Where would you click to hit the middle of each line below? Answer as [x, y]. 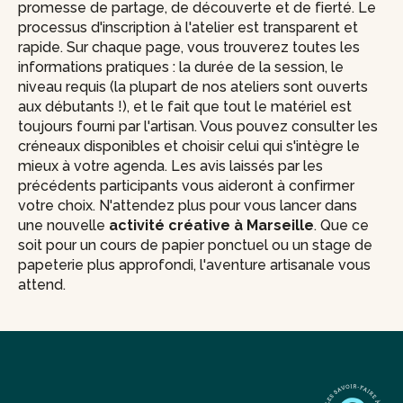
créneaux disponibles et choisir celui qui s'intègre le [189, 146]
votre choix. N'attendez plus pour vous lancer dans [188, 206]
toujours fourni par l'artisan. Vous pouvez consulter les [198, 126]
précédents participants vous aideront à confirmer [186, 186]
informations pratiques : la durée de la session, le [181, 67]
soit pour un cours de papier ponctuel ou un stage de [195, 245]
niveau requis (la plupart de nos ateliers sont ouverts [193, 87]
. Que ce [341, 225]
